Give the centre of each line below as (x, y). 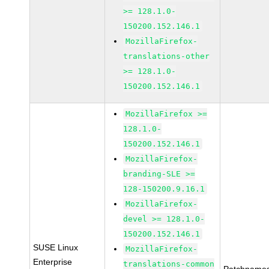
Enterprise (53, 262)
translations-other (167, 56)
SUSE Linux (56, 247)
